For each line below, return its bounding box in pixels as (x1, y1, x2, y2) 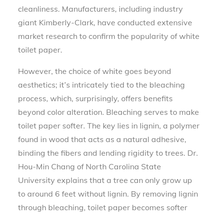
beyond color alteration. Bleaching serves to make (18, 107, 200, 117)
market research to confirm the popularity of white (18, 31, 200, 41)
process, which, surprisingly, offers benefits (18, 93, 173, 103)
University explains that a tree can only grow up (18, 175, 193, 185)
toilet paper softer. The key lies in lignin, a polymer (18, 120, 200, 130)
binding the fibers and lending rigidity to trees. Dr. (18, 147, 199, 158)
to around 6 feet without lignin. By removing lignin (18, 188, 199, 199)
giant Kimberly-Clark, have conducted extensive (18, 17, 193, 27)
